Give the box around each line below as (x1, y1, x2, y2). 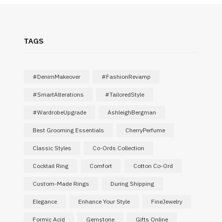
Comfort (89, 162, 112, 170)
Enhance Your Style (78, 198, 130, 206)
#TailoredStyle (105, 91, 144, 99)
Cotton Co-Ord (133, 162, 173, 170)
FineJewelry (151, 198, 182, 206)
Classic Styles (32, 144, 71, 152)
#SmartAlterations (32, 91, 84, 99)
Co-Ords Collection (92, 144, 144, 152)
